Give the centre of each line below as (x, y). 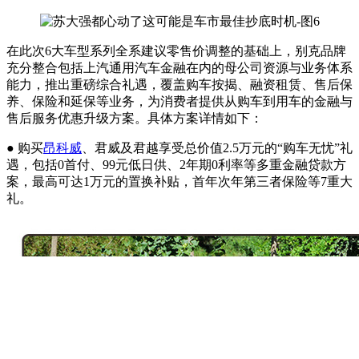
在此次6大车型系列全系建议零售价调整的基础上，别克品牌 (176, 51)
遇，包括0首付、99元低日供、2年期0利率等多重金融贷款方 (176, 165)
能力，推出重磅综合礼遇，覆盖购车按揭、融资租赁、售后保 (179, 85)
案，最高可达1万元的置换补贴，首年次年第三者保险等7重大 (179, 182)
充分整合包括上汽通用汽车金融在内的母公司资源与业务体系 (179, 68)
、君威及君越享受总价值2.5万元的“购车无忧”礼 (217, 148)
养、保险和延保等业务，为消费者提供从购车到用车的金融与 (179, 102)
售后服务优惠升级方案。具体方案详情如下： (135, 119)
